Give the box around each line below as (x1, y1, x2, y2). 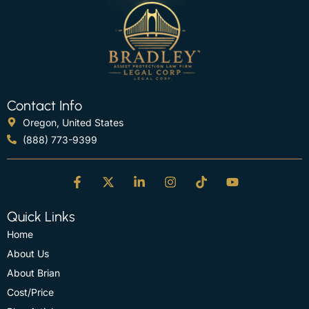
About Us (7, 247, 49, 259)
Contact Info (7, 97, 82, 114)
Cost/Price (7, 286, 54, 298)
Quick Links (7, 208, 75, 225)
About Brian (7, 266, 60, 279)
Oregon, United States (22, 116, 123, 128)
